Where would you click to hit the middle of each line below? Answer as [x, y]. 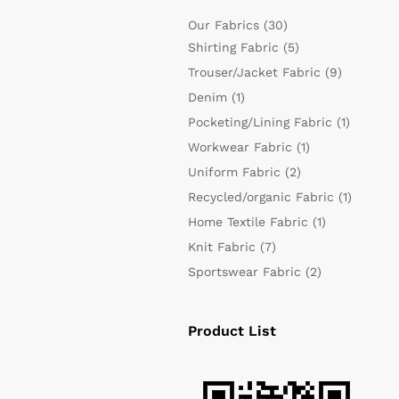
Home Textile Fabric [248, 222]
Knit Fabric [221, 247]
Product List [232, 331]
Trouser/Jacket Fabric [254, 72]
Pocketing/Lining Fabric [260, 122]
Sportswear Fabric [244, 272]
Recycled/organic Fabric [261, 197]
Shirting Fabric [233, 47]
